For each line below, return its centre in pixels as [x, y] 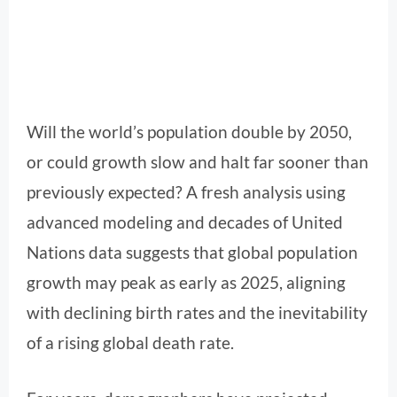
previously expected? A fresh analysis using [186, 192]
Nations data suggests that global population [192, 253]
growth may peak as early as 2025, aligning [186, 283]
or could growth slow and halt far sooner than [198, 162]
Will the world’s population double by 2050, [189, 132]
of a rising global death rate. [130, 343]
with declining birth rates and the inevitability [197, 313]
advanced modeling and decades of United [185, 222]
